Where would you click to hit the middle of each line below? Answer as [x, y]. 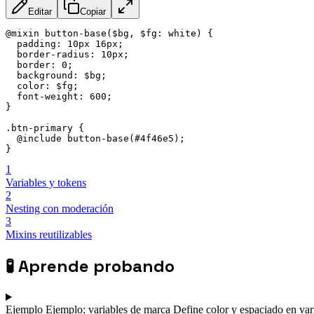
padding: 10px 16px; [64, 44]
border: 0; [39, 65]
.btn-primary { [45, 128]
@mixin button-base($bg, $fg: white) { [109, 34]
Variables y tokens [46, 183]
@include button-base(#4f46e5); [95, 139]
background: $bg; [56, 76]
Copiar [93, 12]
